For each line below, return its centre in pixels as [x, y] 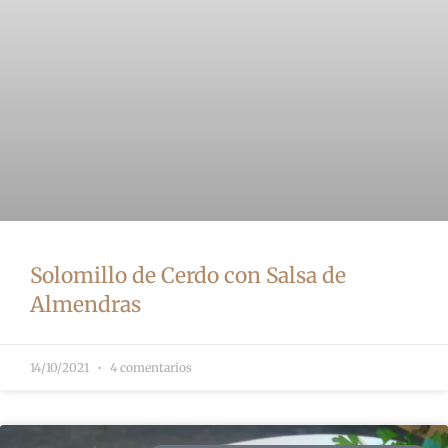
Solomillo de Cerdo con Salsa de [188, 276]
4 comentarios [149, 368]
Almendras [85, 305]
